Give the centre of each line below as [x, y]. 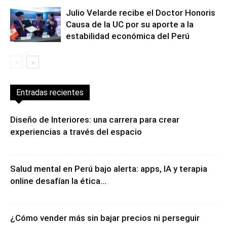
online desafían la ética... [58, 181]
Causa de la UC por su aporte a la [130, 24]
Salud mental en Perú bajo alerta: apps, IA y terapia [109, 169]
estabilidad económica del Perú [128, 36]
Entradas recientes [50, 92]
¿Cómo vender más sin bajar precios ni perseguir [105, 218]
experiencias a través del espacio [76, 132]
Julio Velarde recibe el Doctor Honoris [141, 13]
